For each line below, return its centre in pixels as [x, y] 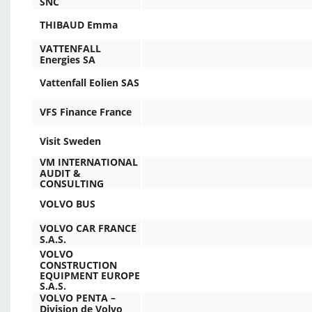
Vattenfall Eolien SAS [89, 83]
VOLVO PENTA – [78, 298]
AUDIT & [60, 173]
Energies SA [68, 59]
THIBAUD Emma [79, 25]
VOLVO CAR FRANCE [88, 228]
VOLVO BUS [68, 204]
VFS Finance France [86, 112]
